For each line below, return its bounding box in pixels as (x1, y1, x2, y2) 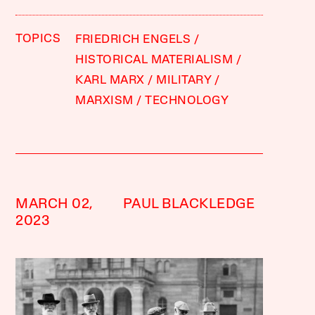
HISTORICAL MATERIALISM (75, 53, 233, 66)
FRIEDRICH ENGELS (75, 33, 191, 46)
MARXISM (75, 94, 134, 107)
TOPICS (15, 32, 61, 45)
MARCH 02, (15, 197, 94, 212)
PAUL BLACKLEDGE (122, 197, 255, 212)
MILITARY (156, 74, 212, 86)
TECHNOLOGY (145, 94, 229, 107)
